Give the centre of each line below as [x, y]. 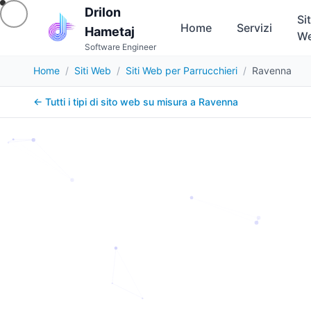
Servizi [255, 28]
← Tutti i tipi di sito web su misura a [116, 102]
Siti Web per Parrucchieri [182, 70]
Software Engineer [120, 47]
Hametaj [109, 32]
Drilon [102, 12]
